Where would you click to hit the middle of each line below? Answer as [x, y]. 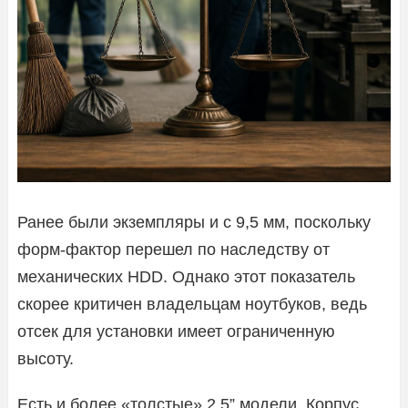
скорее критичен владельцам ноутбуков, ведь [192, 304]
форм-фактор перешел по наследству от [173, 249]
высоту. [46, 358]
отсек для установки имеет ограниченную [176, 331]
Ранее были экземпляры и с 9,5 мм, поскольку [194, 222]
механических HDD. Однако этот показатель [186, 276]
